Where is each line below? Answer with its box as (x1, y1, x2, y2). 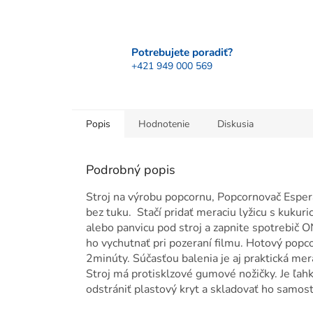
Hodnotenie (138, 117, 189, 131)
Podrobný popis (86, 161, 175, 179)
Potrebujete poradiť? (131, 44, 233, 59)
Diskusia (217, 117, 254, 131)
